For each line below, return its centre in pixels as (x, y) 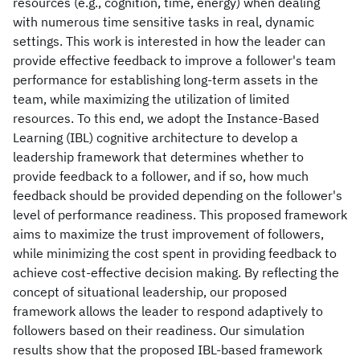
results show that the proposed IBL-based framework (168, 350)
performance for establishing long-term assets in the (166, 80)
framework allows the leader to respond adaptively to (168, 311)
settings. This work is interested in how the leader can (169, 41)
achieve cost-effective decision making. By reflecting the (176, 272)
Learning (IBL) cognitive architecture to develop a (155, 137)
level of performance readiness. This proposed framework (180, 215)
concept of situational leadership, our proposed (150, 292)
